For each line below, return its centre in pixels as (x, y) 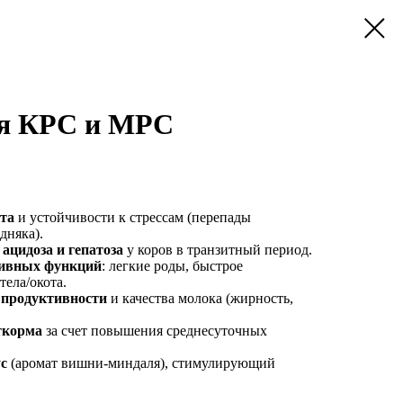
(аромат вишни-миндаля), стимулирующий (141, 363)
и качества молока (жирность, (200, 298)
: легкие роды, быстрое (172, 266)
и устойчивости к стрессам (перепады (133, 217)
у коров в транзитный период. (218, 250)
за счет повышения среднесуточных (155, 331)
